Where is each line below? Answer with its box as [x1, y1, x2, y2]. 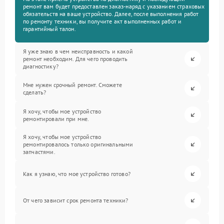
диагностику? [23, 62, 58, 70]
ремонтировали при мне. [23, 114, 89, 122]
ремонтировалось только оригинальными [23, 140, 133, 148]
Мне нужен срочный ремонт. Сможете [23, 80, 122, 88]
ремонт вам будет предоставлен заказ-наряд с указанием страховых [23, 2, 205, 10]
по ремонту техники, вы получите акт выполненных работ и [23, 17, 182, 25]
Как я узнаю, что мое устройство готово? [23, 170, 130, 178]
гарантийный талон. [23, 25, 76, 33]
